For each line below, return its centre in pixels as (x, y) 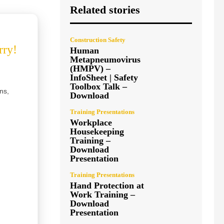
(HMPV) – (90, 68)
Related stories (105, 9)
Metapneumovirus (105, 59)
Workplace (91, 122)
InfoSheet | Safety (104, 77)
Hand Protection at (107, 185)
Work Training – (102, 194)
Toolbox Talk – (98, 86)
